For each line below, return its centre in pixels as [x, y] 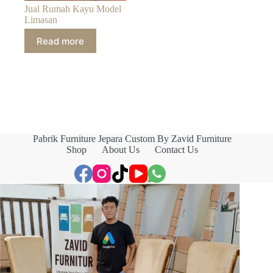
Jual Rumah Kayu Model [73, 9]
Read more [60, 41]
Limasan [41, 20]
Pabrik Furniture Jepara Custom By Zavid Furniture [133, 139]
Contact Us [177, 150]
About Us [121, 150]
